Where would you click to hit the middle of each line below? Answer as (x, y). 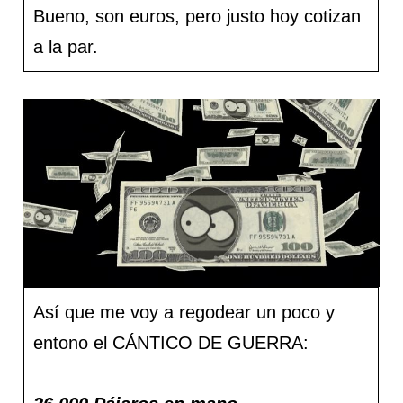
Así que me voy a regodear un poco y (184, 313)
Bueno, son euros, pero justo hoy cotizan (197, 16)
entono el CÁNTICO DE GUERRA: (171, 343)
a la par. (66, 47)
